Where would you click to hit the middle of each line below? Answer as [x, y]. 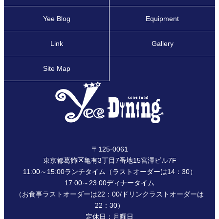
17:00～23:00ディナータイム [109, 183]
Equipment [162, 19]
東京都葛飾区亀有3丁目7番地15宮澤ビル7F [109, 161]
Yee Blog [56, 19]
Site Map [56, 69]
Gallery [162, 44]
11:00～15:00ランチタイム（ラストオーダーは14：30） [109, 172]
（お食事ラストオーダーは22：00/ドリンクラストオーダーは [109, 194]
